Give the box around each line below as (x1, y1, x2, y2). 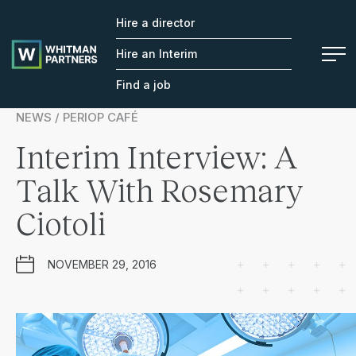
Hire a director (115, 16, 195, 29)
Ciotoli (16, 203, 106, 242)
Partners (10, 42, 62, 59)
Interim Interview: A (16, 137, 297, 175)
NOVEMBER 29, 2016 (48, 257, 157, 271)
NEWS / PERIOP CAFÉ (16, 110, 138, 125)
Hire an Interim (115, 47, 197, 60)
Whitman (10, 29, 63, 46)
